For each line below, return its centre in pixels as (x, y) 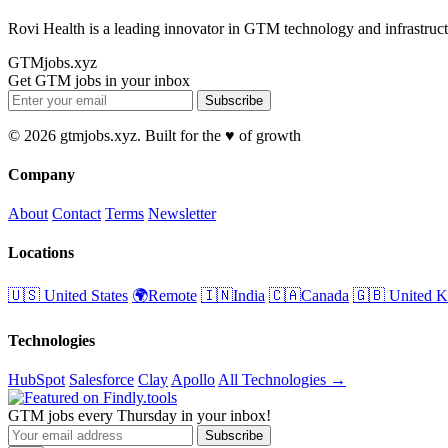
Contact (76, 214)
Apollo (193, 380)
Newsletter (182, 214)
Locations (41, 253)
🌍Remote (164, 295)
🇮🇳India (233, 295)
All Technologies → (282, 380)
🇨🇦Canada (309, 295)
